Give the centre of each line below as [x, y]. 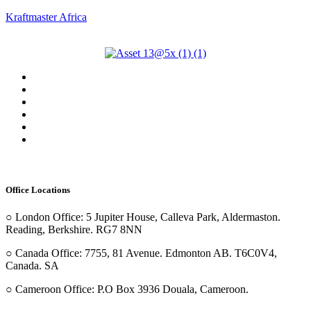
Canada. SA [32, 266]
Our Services [169, 102]
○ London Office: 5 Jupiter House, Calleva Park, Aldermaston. [143, 217]
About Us [169, 89]
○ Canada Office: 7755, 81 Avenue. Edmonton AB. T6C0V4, [141, 253]
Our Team [169, 127]
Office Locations [38, 190]
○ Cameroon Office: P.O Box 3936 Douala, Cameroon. [127, 289]
